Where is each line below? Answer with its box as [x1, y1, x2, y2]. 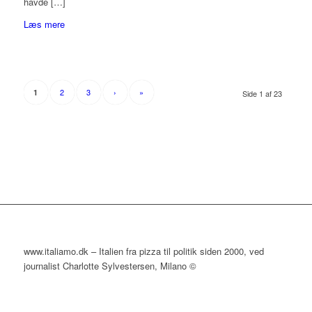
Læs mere [23, 17, 65, 31]
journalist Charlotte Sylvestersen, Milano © [23, 259, 196, 273]
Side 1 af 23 [242, 88, 283, 100]
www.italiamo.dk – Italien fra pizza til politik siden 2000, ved [23, 244, 264, 258]
